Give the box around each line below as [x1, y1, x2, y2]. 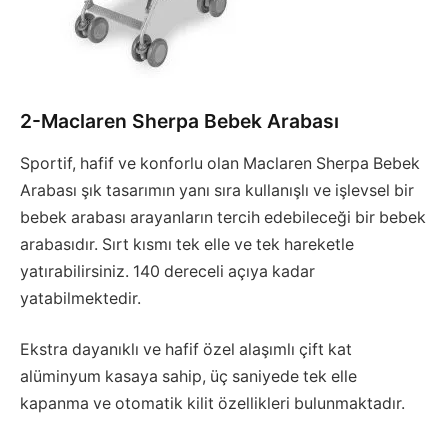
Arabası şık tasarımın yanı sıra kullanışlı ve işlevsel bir [20, 180, 414, 200]
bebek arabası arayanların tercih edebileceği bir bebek [20, 207, 426, 227]
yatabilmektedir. [20, 288, 141, 308]
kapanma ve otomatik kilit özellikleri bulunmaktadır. [20, 394, 405, 414]
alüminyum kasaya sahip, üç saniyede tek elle [20, 367, 357, 387]
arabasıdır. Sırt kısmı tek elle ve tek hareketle [20, 234, 354, 254]
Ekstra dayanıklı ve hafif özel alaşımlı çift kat [20, 340, 352, 360]
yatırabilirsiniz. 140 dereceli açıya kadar [20, 261, 315, 281]
